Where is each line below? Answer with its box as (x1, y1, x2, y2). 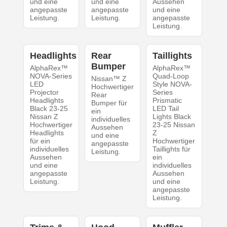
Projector (29, 88, 59, 96)
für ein (29, 136, 50, 145)
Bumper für (91, 98, 127, 107)
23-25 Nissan (153, 120, 196, 129)
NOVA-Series (29, 71, 72, 80)
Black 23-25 (29, 104, 68, 112)
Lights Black (153, 112, 192, 121)
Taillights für (153, 144, 191, 153)
